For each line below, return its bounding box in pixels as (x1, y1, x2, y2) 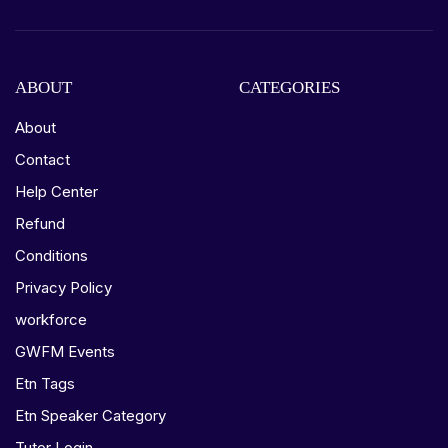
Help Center (15, 182, 98, 201)
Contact (15, 150, 70, 169)
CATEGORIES (239, 78, 340, 97)
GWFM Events (15, 342, 115, 361)
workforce (15, 310, 87, 329)
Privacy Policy (15, 278, 112, 297)
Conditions (15, 246, 88, 265)
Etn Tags (15, 374, 75, 393)
